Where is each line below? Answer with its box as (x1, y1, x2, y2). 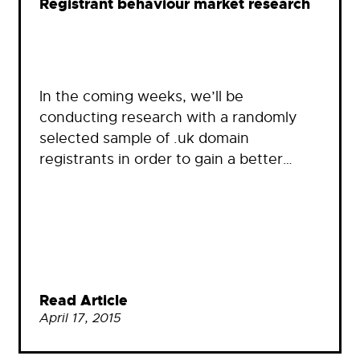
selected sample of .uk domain (39, 129, 249, 147)
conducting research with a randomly (39, 108, 297, 126)
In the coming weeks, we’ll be (39, 87, 243, 105)
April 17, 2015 (39, 309, 121, 326)
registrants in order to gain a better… (39, 149, 292, 168)
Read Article (39, 291, 128, 310)
